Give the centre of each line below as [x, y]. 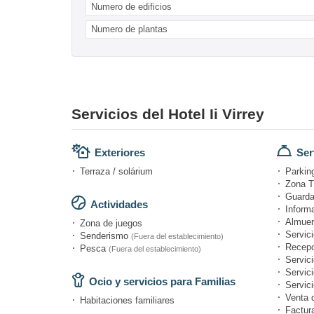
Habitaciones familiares [127, 300]
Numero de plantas [129, 29]
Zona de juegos [111, 223]
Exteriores [120, 152]
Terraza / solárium [116, 171]
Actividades [119, 204]
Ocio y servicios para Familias [162, 281]
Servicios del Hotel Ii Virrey [168, 114]
